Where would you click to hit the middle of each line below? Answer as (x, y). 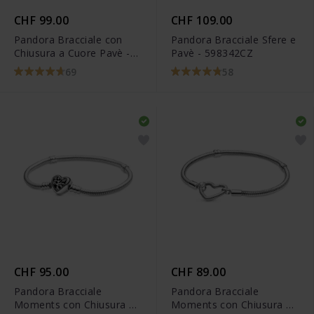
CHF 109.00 (202, 21)
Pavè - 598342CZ (212, 53)
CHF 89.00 (199, 272)
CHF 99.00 (42, 21)
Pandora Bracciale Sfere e (234, 40)
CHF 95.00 (42, 272)
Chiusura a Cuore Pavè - (72, 53)
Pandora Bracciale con (68, 40)
